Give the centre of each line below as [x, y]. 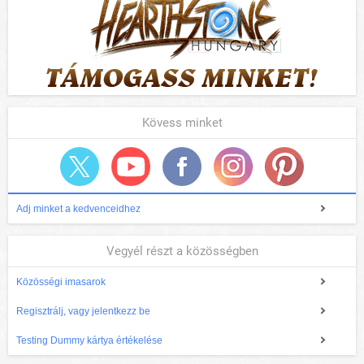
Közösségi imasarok [61, 282]
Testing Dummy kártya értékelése [89, 341]
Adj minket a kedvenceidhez [78, 209]
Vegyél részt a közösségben [182, 251]
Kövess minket [182, 123]
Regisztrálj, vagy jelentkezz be [83, 312]
